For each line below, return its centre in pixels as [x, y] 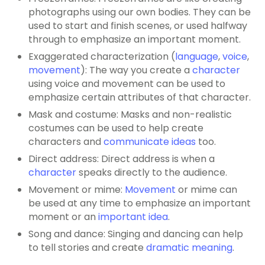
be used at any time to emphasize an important [140, 203]
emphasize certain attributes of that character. [140, 98]
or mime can [206, 190]
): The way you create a [136, 70]
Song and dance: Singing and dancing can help [136, 234]
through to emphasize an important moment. [135, 40]
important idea [133, 217]
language [197, 57]
